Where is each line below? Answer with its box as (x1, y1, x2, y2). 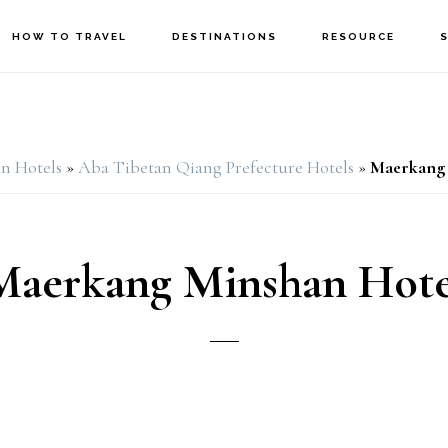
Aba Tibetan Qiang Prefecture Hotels (78, 156, 354, 178)
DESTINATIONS (172, 31, 278, 42)
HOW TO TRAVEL (12, 31, 128, 42)
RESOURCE (322, 31, 396, 42)
